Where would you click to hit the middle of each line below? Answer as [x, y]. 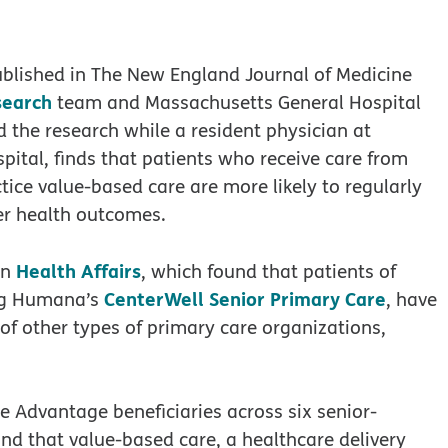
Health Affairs [78, 270]
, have [411, 298]
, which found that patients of [268, 270]
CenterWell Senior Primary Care [245, 298]
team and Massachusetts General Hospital [236, 102]
